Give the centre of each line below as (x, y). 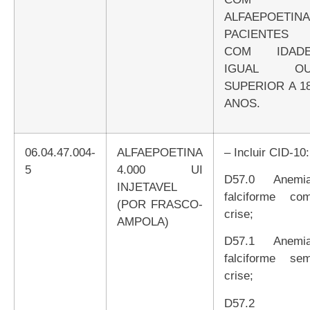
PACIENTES (256, 34)
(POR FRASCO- (160, 204)
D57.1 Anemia (228, 241)
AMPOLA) (143, 221)
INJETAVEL (147, 186)
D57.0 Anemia (228, 179)
